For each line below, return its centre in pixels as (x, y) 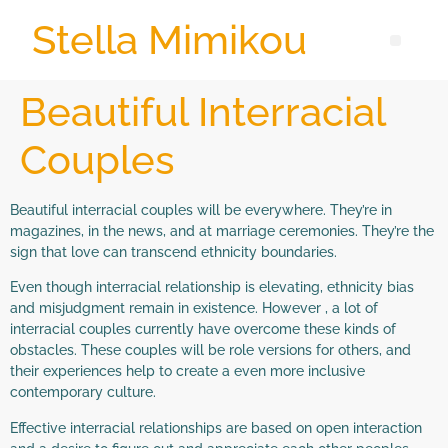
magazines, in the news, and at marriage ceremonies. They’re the (222, 231)
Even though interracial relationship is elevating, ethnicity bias (212, 287)
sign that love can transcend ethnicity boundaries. (173, 252)
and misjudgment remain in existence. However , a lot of (194, 308)
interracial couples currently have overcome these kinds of (203, 329)
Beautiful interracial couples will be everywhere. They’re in (201, 210)
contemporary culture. (83, 392)
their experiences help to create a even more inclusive (187, 371)
